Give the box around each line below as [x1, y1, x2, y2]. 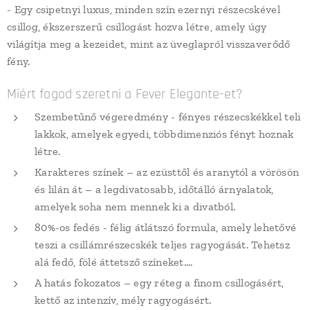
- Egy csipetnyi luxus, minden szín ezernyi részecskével [7, 3, 280, 16]
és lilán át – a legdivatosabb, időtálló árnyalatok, [35, 183, 274, 196]
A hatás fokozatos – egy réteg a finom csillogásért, [35, 276, 284, 289]
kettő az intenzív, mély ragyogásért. [35, 293, 212, 307]
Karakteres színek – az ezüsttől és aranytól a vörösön [35, 165, 300, 179]
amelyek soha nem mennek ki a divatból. [35, 200, 236, 213]
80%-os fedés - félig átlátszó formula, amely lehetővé [35, 221, 297, 234]
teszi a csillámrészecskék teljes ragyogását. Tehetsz [35, 238, 291, 251]
